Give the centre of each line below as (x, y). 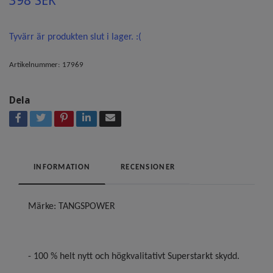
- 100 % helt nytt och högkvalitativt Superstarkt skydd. (134, 256)
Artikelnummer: (34, 65)
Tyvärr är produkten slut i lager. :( (75, 37)
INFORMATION (62, 167)
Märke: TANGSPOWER (72, 206)
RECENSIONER (148, 167)
